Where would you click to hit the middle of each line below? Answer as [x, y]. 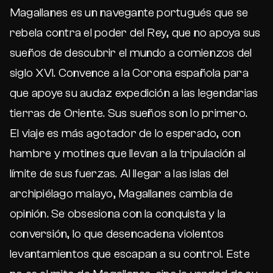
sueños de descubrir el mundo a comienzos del [131, 53]
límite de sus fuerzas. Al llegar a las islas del [119, 173]
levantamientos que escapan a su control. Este [130, 254]
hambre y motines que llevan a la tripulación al [128, 153]
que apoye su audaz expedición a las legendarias [134, 93]
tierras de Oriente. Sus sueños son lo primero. [129, 113]
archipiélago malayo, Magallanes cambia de [121, 193]
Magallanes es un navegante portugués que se [129, 12]
